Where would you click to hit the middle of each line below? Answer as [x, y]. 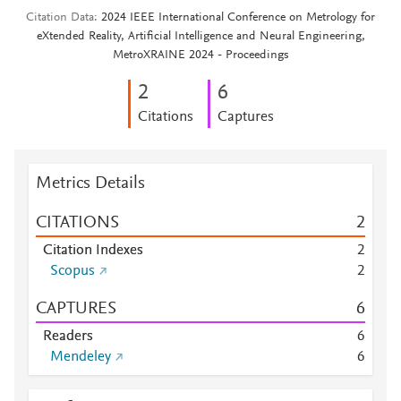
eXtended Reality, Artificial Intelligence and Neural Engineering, [200, 37]
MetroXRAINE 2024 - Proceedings [200, 55]
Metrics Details [90, 183]
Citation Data [60, 18]
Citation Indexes [93, 251]
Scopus [73, 271]
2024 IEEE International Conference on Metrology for [238, 18]
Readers [68, 337]
